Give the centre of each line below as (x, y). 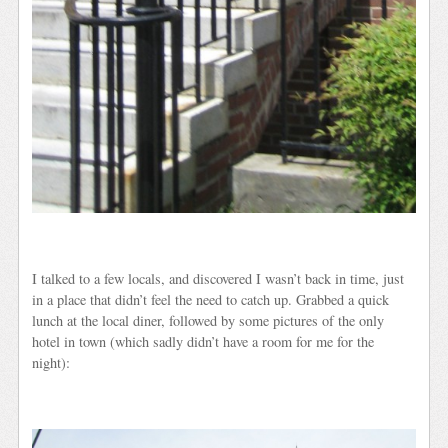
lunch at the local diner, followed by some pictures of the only (208, 321)
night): (51, 363)
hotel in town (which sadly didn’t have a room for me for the (203, 342)
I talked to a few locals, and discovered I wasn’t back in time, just (218, 279)
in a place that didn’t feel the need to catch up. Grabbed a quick (211, 300)
